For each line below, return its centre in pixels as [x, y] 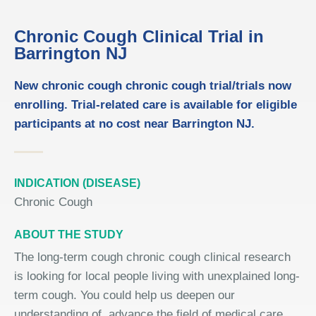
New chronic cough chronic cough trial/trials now [153, 86]
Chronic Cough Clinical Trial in [139, 36]
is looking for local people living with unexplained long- [157, 276]
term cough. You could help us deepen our [124, 295]
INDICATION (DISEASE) [77, 183]
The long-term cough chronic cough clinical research [152, 257]
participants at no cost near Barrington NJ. [134, 124]
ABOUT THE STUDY [69, 235]
